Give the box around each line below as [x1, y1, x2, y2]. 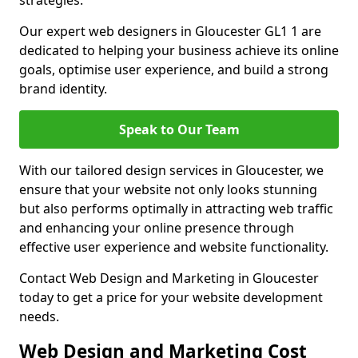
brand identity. [19, 80, 107, 97]
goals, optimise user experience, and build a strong [19, 61, 328, 78]
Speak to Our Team [118, 121, 240, 138]
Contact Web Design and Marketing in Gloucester [19, 269, 319, 287]
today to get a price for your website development [19, 288, 323, 306]
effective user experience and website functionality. [19, 238, 328, 256]
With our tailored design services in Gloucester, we [19, 161, 324, 179]
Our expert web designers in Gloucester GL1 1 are [19, 22, 321, 40]
